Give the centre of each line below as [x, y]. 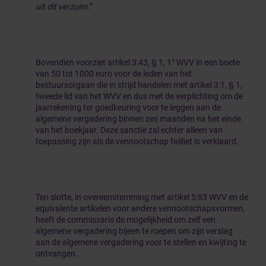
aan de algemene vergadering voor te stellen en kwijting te [141, 242]
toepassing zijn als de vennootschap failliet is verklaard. [137, 141]
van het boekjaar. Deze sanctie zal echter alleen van [129, 130]
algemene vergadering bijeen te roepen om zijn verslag [134, 231]
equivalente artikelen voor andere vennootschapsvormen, [140, 208]
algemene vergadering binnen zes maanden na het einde [138, 119]
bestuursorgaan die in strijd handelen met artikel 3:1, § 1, [139, 85]
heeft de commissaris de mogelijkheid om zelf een [126, 220]
